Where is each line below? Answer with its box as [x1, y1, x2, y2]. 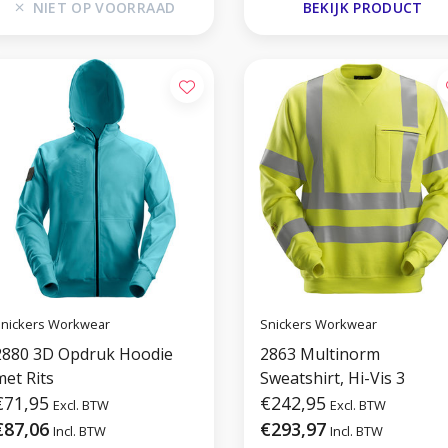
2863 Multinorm [259, 343, 380, 366]
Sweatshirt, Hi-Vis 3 [259, 367, 405, 390]
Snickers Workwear [259, 314, 377, 333]
